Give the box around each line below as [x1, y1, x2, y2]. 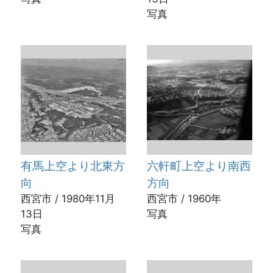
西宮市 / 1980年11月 [20, 193, 115, 205]
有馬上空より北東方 [20, 158, 125, 174]
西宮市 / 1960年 [146, 193, 221, 205]
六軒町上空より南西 [146, 158, 251, 174]
